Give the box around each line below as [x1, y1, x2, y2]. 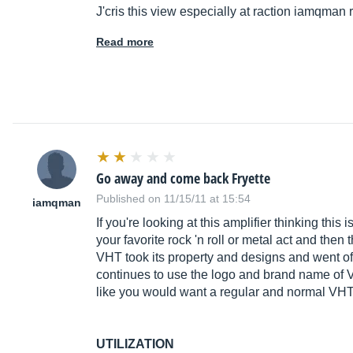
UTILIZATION [96, 337, 174, 351]
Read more [96, 35, 154, 49]
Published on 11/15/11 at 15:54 [96, 192, 251, 206]
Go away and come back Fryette [96, 169, 270, 188]
